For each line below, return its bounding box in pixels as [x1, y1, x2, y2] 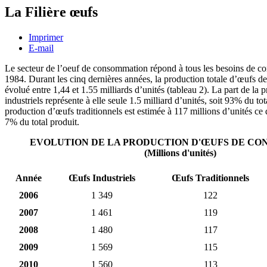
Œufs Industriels [68, 172, 135, 183]
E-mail [29, 42, 54, 53]
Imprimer [29, 32, 63, 42]
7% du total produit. [5, 116, 79, 127]
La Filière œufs [5, 4, 98, 20]
